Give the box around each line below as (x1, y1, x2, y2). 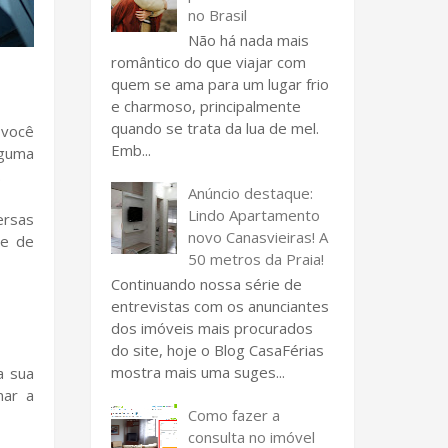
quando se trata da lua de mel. (111, 117, 319, 138)
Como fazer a (188, 404, 280, 425)
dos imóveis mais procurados (111, 317, 313, 338)
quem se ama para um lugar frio (111, 73, 329, 94)
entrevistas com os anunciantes (111, 295, 329, 316)
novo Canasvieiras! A (188, 226, 328, 247)
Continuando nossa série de (111, 273, 302, 294)
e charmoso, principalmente (111, 95, 301, 116)
